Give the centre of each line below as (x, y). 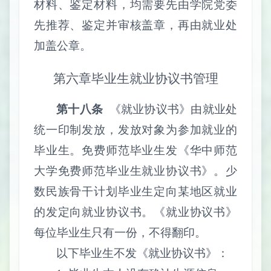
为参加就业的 (201, 129)
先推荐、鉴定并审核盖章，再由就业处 (135, 25)
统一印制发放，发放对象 (100, 129)
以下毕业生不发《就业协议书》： (142, 253)
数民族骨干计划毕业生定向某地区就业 (135, 191)
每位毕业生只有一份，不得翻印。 (120, 232)
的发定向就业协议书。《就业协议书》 (135, 212)
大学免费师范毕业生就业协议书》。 (130, 171)
